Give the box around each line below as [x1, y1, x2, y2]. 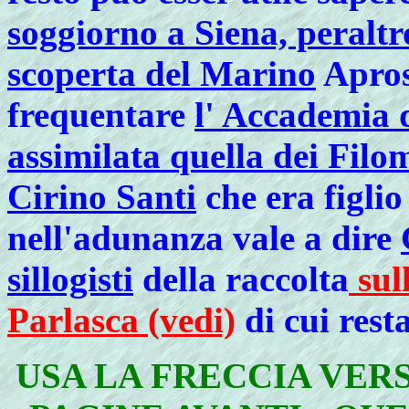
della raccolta [133, 259, 349, 299]
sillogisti [7, 259, 133, 299]
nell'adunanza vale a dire [7, 218, 401, 257]
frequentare [7, 95, 194, 134]
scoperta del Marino [7, 54, 316, 93]
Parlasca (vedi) [7, 300, 236, 340]
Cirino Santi [7, 177, 196, 216]
